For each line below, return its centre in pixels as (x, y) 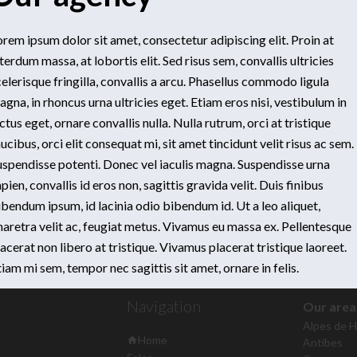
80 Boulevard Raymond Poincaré (195, 233)
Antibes (322, 343)
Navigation (163, 306)
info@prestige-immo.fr (257, 257)
